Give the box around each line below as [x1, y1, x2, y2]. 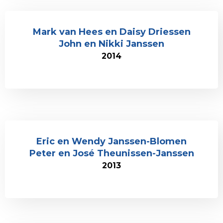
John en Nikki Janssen [59, 38, 164, 49]
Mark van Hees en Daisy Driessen [32, 26, 191, 37]
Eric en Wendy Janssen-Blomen [36, 136, 187, 147]
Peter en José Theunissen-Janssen [29, 148, 194, 159]
